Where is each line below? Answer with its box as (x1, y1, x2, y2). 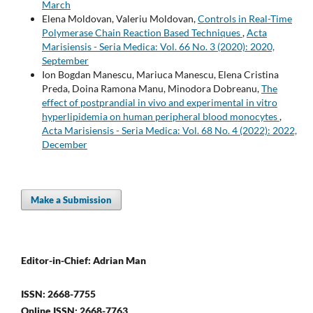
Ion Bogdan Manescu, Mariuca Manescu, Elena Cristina (41, 68, 279, 81)
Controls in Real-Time (197, 13, 292, 25)
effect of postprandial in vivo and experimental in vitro (41, 96, 277, 109)
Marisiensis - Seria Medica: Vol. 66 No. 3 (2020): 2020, (41, 41, 275, 53)
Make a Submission (31, 194, 112, 205)
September (41, 54, 89, 67)
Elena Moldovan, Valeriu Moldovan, (41, 13, 198, 25)
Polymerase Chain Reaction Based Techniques (41, 27, 242, 39)
